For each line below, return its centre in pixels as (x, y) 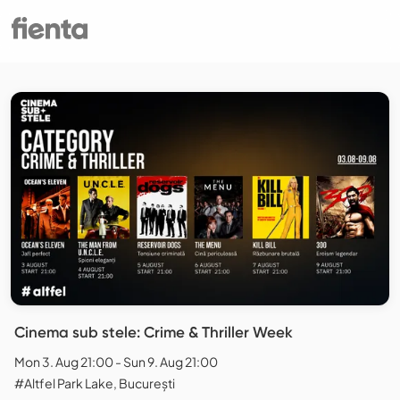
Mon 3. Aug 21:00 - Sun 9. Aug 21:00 (116, 362)
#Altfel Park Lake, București (95, 383)
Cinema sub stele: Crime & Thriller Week (154, 333)
